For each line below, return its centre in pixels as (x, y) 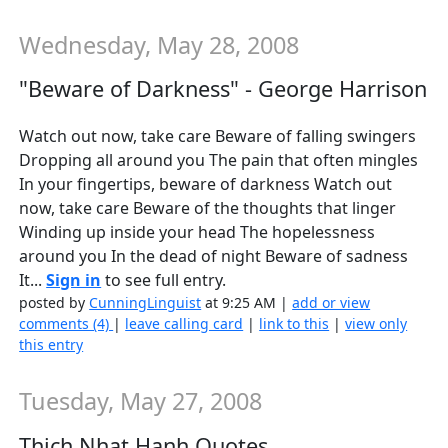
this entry (51, 345)
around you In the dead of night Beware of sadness (214, 256)
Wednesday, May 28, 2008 (159, 44)
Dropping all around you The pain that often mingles (219, 160)
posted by (54, 303)
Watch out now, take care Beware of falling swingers (218, 136)
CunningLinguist (145, 303)
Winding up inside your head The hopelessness (197, 232)
